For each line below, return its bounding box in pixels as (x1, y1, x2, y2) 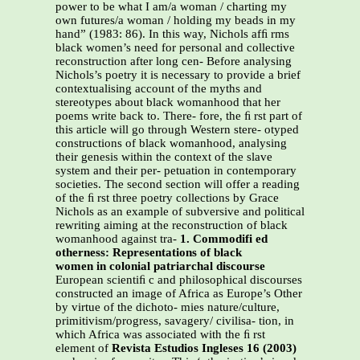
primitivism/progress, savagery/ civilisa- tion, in (55, 314, 294, 328)
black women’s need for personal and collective (55, 41, 295, 55)
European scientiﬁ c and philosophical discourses (55, 273, 302, 287)
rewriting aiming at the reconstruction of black (55, 219, 288, 232)
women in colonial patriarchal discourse (55, 260, 265, 273)
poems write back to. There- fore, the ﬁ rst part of (55, 109, 302, 123)
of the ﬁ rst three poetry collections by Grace (55, 191, 279, 205)
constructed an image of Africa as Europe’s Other (55, 287, 302, 301)
